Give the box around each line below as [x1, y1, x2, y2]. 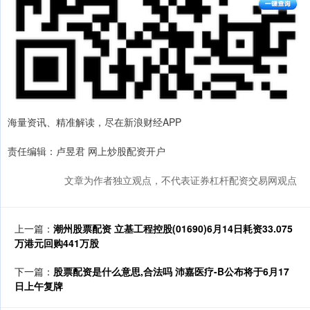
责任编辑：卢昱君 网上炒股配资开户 [8, 143, 165, 158]
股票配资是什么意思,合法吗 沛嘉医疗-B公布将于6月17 [53, 264, 289, 278]
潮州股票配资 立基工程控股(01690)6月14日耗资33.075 [53, 221, 293, 235]
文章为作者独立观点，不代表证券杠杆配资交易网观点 [64, 172, 297, 187]
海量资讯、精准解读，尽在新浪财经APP [8, 114, 181, 129]
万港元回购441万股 [15, 235, 99, 250]
